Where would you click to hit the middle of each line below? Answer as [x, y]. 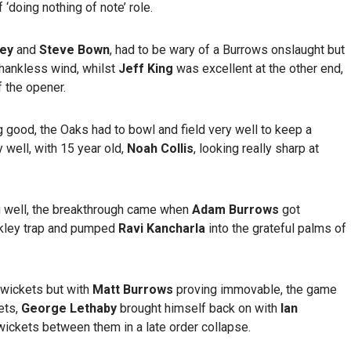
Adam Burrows [235, 210]
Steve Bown [74, 50]
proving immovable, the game [255, 289]
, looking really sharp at [256, 148]
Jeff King [144, 69]
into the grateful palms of [277, 228]
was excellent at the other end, [258, 69]
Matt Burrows [133, 289]
